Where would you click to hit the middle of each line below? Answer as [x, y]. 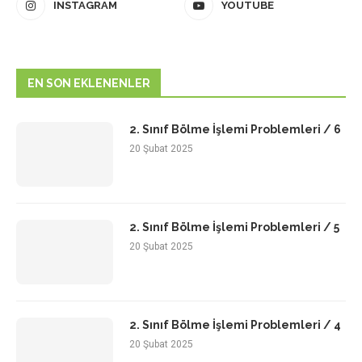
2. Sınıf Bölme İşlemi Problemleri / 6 [235, 130]
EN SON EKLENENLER [89, 84]
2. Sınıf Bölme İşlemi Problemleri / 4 [235, 325]
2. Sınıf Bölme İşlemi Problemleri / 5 [234, 227]
